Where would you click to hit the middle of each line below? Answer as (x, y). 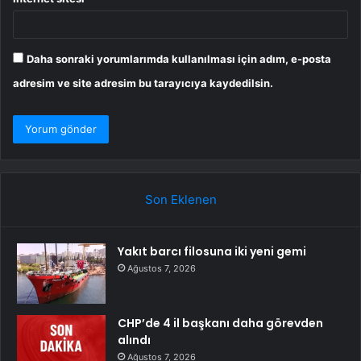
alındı (134, 340)
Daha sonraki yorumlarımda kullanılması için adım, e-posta (179, 59)
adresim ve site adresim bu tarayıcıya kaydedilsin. (143, 83)
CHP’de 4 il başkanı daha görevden (220, 324)
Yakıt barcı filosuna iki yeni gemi (212, 252)
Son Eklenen (180, 200)
